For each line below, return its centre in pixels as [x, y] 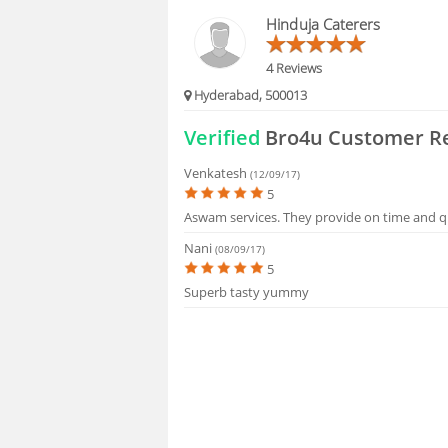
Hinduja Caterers [323, 23]
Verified [222, 137]
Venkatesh [217, 172]
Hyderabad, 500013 [249, 95]
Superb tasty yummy [247, 292]
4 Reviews [294, 67]
